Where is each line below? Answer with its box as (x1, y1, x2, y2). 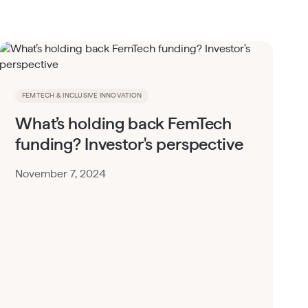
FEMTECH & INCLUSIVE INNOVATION (21, 92, 142, 100)
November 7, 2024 (15, 168, 107, 179)
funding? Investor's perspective (15, 136, 243, 153)
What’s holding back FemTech (15, 115, 232, 133)
